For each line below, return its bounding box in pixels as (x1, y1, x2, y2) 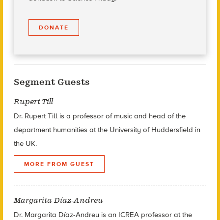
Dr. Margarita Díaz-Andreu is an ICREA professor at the (13, 210, 192, 219)
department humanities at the (13, 125, 110, 134)
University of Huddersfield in (109, 125, 200, 134)
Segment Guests (13, 77, 90, 87)
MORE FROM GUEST (24, 161, 94, 167)
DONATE (38, 24, 69, 31)
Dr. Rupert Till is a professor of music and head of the (13, 111, 186, 120)
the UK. (13, 139, 37, 148)
